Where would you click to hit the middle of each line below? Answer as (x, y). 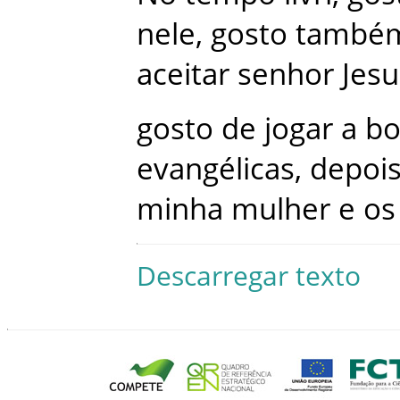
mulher (281, 208)
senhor (286, 73)
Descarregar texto (249, 276)
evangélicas (216, 168)
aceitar (183, 73)
